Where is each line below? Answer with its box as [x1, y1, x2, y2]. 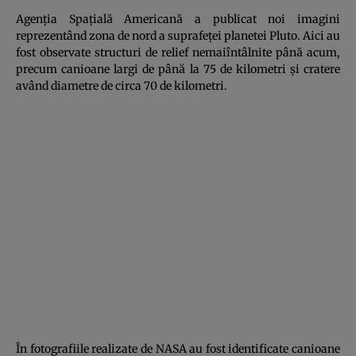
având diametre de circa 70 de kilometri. [16, 78, 227, 93]
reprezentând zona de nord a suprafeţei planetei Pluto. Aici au [16, 28, 340, 43]
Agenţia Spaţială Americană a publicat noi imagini [16, 11, 340, 26]
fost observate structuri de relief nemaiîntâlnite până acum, [16, 44, 340, 60]
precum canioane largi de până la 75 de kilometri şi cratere [16, 61, 340, 76]
